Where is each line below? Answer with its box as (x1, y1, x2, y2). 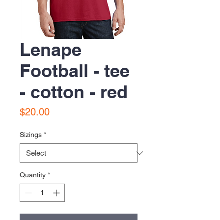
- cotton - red (20, 81, 128, 102)
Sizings (20, 131, 42, 138)
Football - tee (20, 60, 130, 81)
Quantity (20, 171, 46, 179)
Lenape (20, 39, 82, 60)
